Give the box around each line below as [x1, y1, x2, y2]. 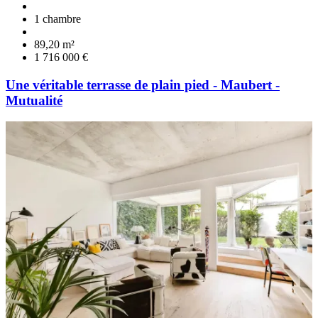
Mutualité [6, 92, 62, 108]
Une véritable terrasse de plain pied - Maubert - [6, 77, 280, 92]
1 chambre [34, 12, 81, 25]
